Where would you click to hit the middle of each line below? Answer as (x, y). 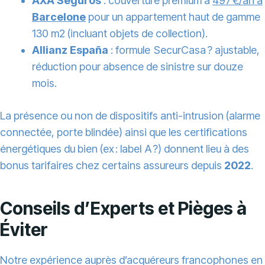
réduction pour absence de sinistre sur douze (138, 67)
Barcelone (59, 17)
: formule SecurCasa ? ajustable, (184, 50)
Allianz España (70, 50)
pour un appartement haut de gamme (173, 17)
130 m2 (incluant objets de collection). (120, 34)
